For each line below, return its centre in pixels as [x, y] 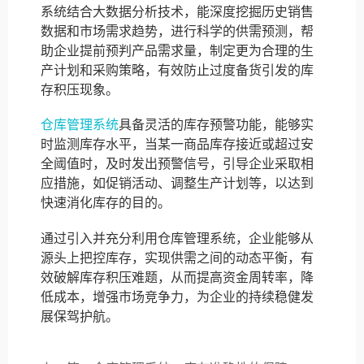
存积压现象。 [80, 90]
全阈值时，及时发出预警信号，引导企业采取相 [177, 164]
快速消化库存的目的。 [106, 203]
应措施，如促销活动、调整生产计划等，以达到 [177, 183]
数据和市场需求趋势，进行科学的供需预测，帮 [177, 31]
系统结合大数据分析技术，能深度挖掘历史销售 [177, 12]
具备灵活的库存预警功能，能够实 [216, 125]
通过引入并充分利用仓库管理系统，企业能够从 [177, 238]
